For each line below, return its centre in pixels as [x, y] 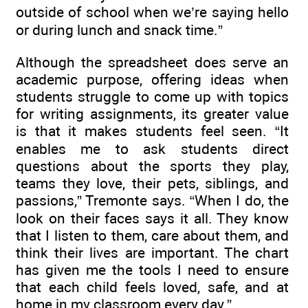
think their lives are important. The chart [152, 252]
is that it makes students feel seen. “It [152, 131]
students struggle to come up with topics [152, 96]
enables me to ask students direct [152, 148]
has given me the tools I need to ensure [152, 269]
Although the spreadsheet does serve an [152, 62]
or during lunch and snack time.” [119, 30]
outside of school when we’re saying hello [152, 12]
